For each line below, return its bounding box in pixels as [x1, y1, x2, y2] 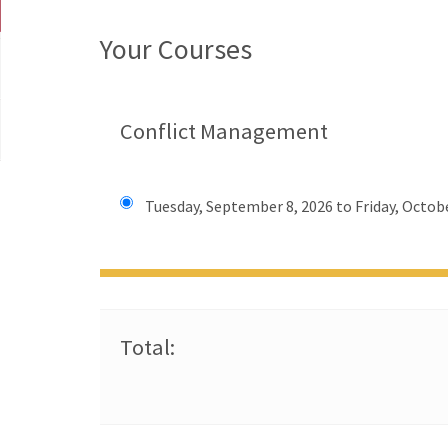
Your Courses [100, 31, 252, 67]
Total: [120, 333, 176, 361]
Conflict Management [120, 117, 329, 145]
